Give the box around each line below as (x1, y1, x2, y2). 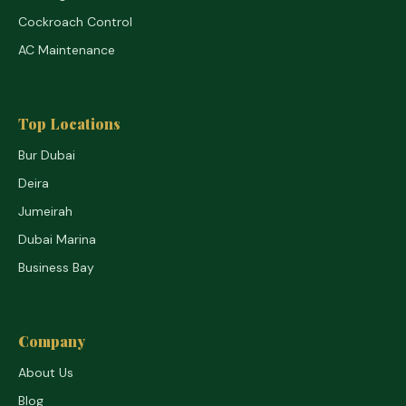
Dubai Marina (18, 231, 96, 247)
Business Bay (18, 259, 94, 275)
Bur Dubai (18, 147, 75, 163)
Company (18, 332, 85, 351)
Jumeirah (18, 203, 72, 219)
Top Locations (18, 114, 121, 133)
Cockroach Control (18, 14, 132, 30)
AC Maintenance (18, 42, 115, 58)
